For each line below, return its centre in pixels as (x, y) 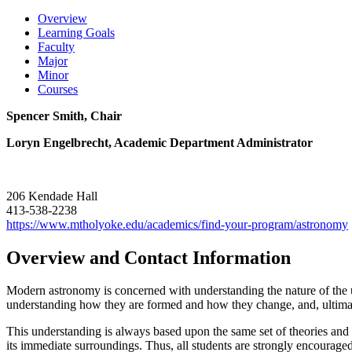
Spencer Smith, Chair (64, 115)
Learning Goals (76, 32)
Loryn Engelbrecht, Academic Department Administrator (159, 142)
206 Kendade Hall (52, 196)
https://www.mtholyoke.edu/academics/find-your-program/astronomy (177, 224)
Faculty (56, 46)
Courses (58, 89)
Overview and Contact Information (148, 257)
